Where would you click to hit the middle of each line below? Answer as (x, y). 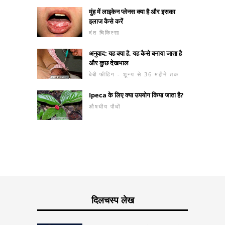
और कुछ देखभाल (109, 63)
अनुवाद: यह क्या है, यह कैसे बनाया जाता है (135, 53)
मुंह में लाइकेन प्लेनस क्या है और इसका (132, 11)
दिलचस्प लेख (113, 200)
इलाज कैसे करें (106, 21)
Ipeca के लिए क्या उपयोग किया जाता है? (136, 95)
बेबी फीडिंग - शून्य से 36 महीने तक (134, 74)
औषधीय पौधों (105, 106)
